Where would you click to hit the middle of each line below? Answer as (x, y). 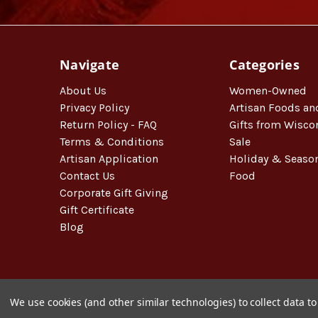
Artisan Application (109, 158)
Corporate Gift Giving (114, 192)
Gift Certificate (97, 209)
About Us (83, 90)
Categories (264, 64)
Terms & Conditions (112, 141)
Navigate (89, 64)
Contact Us (87, 175)
